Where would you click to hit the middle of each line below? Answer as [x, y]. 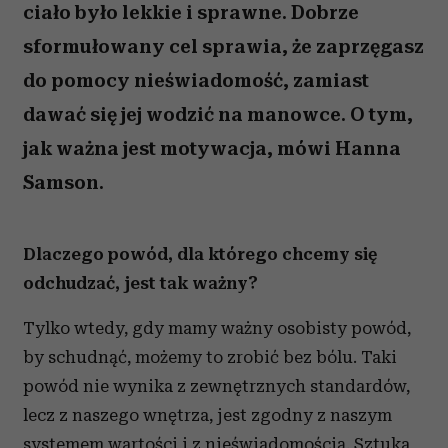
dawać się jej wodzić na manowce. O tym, [218, 114]
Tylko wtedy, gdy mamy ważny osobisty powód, [217, 328]
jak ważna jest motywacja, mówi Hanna [212, 148]
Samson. [63, 182]
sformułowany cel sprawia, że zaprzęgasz [223, 46]
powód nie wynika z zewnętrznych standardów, [216, 386]
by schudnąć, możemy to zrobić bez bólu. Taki [210, 357]
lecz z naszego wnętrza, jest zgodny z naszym [207, 415]
